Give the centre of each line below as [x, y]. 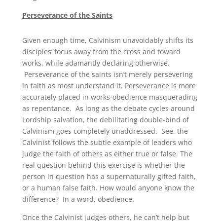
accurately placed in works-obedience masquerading [110, 97]
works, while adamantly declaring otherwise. [96, 63]
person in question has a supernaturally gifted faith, [109, 177]
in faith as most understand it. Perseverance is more [109, 86]
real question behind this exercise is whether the [103, 165]
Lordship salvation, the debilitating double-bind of [105, 120]
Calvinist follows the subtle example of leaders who [107, 143]
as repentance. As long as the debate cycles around [108, 109]
